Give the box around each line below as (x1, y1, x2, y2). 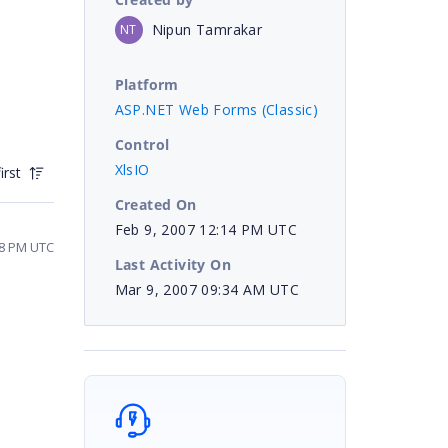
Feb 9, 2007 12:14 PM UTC (114, 219, 298, 239)
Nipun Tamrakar (151, 19, 263, 39)
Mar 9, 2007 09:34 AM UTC (114, 279, 300, 299)
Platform (114, 74, 179, 94)
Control (114, 134, 170, 154)
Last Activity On (114, 254, 231, 274)
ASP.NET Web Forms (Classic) (114, 99, 319, 119)
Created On (114, 194, 197, 214)
